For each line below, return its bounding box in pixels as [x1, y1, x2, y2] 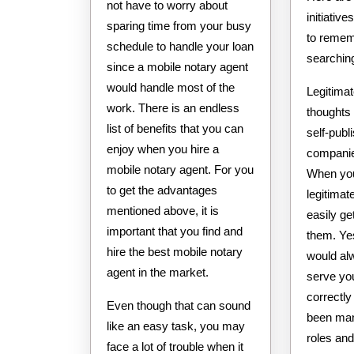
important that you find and [107, 224, 243, 238]
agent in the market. [107, 265, 209, 279]
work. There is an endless [107, 100, 239, 115]
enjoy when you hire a [107, 141, 219, 156]
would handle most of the [107, 80, 235, 94]
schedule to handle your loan [107, 39, 254, 53]
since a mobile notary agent [107, 59, 248, 73]
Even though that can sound [107, 298, 250, 312]
